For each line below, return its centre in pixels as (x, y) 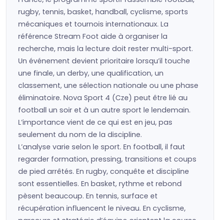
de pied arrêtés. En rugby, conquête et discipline (104, 171)
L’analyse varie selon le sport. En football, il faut (102, 147)
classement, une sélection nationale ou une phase (108, 85)
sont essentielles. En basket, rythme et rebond (100, 184)
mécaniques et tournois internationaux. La (93, 24)
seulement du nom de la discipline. (80, 135)
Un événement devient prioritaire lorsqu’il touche (104, 61)
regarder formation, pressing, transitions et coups (107, 159)
